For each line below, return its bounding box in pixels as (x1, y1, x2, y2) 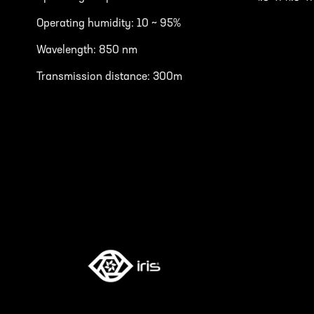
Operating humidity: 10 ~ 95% (36, 18, 181, 29)
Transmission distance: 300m (36, 71, 182, 83)
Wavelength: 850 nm (36, 45, 137, 56)
